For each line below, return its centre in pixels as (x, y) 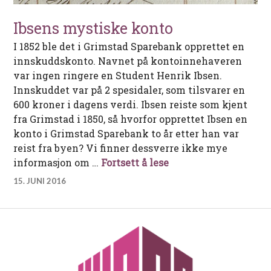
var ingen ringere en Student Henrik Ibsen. (118, 75)
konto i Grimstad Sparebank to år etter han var (126, 133)
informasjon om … (57, 162)
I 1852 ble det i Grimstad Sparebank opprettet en (129, 46)
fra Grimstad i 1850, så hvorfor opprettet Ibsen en (131, 119)
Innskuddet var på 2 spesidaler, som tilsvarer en (129, 90)
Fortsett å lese (135, 162)
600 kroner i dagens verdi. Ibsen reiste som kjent (131, 104)
